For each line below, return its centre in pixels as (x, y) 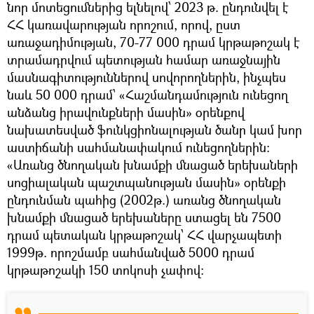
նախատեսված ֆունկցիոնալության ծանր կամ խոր (155, 129)
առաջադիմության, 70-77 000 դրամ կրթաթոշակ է (153, 42)
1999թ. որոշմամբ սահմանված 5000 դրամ (131, 252)
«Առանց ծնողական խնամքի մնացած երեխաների (152, 164)
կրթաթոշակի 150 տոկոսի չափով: (105, 269)
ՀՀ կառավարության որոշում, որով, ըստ (124, 24)
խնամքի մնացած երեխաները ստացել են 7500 (144, 217)
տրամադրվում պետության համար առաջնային (144, 59)
